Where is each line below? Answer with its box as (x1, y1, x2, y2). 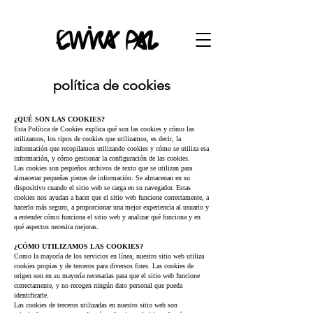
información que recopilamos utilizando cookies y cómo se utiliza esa (14, 145, 209, 152)
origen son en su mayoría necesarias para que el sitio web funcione (14, 272, 200, 279)
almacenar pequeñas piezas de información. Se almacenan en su (14, 174, 190, 182)
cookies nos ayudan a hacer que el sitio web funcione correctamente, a (14, 194, 209, 201)
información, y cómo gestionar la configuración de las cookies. (14, 154, 190, 162)
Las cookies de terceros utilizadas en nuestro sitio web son (14, 301, 177, 309)
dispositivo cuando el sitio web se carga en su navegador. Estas (14, 184, 191, 191)
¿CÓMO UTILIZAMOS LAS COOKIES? (14, 242, 143, 250)
